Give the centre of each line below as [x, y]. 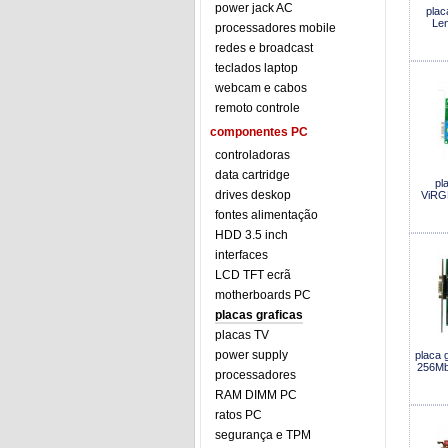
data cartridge [252, 175]
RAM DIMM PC [256, 395]
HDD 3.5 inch [251, 235]
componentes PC [259, 132]
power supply [251, 355]
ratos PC [238, 415]
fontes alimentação [266, 215]
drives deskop [253, 195]
